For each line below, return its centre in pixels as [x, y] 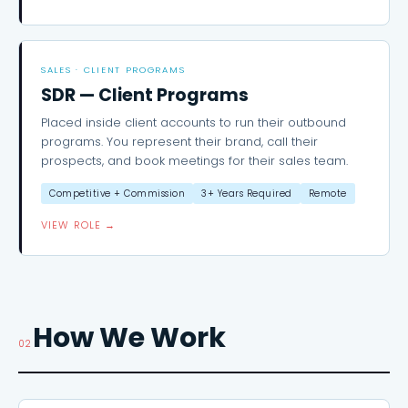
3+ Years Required [247, 194]
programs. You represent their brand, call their [179, 142]
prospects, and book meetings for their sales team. [194, 161]
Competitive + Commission [117, 194]
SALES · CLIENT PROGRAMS [113, 70]
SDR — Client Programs [145, 95]
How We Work [129, 337]
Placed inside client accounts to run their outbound [194, 122]
